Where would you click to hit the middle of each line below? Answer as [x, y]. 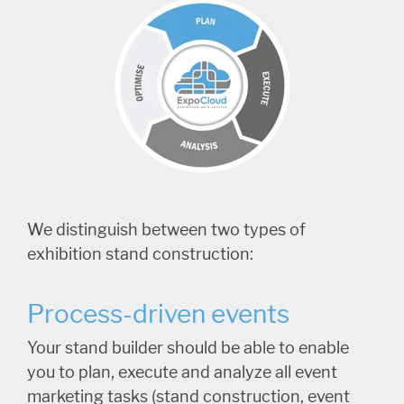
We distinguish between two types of [166, 230]
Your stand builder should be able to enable [188, 348]
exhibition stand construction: [142, 254]
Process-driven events [158, 314]
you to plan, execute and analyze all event [182, 372]
